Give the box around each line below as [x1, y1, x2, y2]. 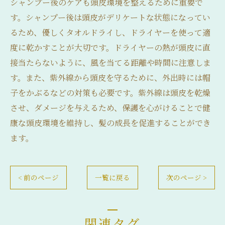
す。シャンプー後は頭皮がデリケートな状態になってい [10, 11, 210, 23]
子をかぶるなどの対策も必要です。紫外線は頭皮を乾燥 [10, 86, 210, 98]
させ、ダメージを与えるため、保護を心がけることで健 [10, 101, 210, 114]
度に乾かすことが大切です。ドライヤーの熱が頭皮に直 [10, 41, 210, 53]
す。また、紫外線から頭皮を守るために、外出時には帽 [10, 71, 210, 83]
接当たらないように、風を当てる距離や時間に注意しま [10, 56, 211, 68]
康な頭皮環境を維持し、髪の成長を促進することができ [10, 117, 211, 129]
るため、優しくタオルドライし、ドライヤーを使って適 [10, 26, 210, 38]
